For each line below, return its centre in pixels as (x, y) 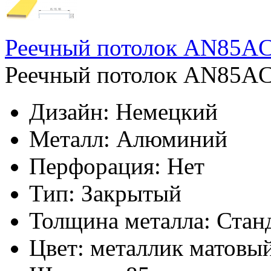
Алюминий (172, 139)
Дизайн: (69, 112)
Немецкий (167, 112)
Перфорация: (95, 166)
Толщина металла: (120, 221)
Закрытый (131, 194)
